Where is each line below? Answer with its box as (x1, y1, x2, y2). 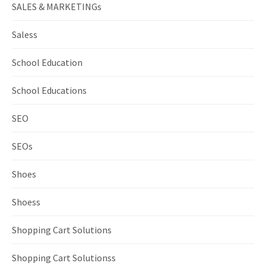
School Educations (12, 84, 87, 96)
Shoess (12, 195, 40, 208)
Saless (12, 28, 37, 40)
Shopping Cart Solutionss (12, 251, 116, 264)
